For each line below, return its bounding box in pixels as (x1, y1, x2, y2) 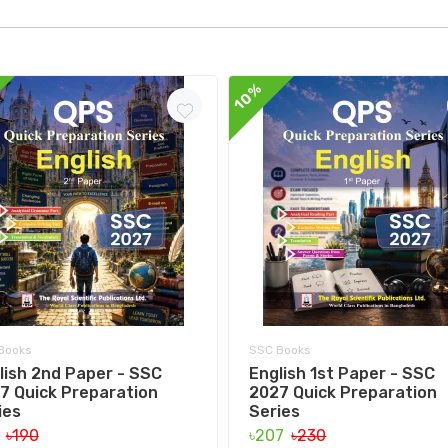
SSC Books (249, 342, 312, 357)
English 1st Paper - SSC (249, 363, 436, 383)
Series (249, 401, 301, 421)
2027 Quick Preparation (249, 382, 438, 402)
